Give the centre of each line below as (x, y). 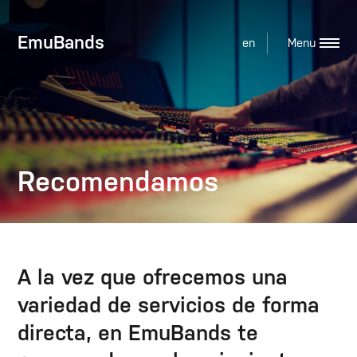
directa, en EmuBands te (138, 333)
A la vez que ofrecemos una (153, 277)
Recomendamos (118, 181)
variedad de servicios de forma (169, 305)
